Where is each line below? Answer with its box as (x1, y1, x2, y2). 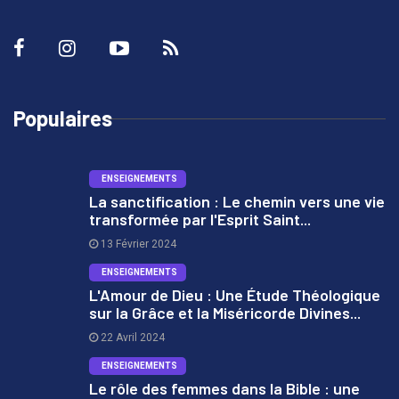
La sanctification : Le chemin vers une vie (89, 191, 385, 212)
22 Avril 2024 (98, 331, 165, 345)
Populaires (13, 105, 112, 132)
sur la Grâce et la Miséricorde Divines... (89, 303, 361, 323)
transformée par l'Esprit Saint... (89, 209, 311, 230)
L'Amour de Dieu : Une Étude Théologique (89, 285, 380, 305)
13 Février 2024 (98, 238, 176, 251)
